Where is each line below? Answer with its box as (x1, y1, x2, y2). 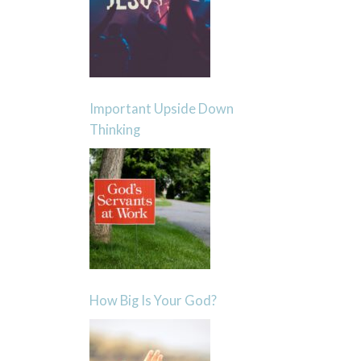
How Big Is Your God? (89, 292, 217, 309)
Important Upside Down (89, 100, 234, 117)
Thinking (89, 121, 140, 138)
